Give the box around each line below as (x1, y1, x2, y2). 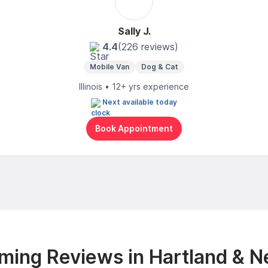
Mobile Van (90, 62, 129, 71)
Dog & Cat (141, 62, 178, 71)
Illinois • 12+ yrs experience (79, 81, 189, 92)
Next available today (102, 97, 177, 106)
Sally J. (117, 25, 151, 37)
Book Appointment (95, 123, 173, 134)
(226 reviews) (118, 40, 178, 53)
